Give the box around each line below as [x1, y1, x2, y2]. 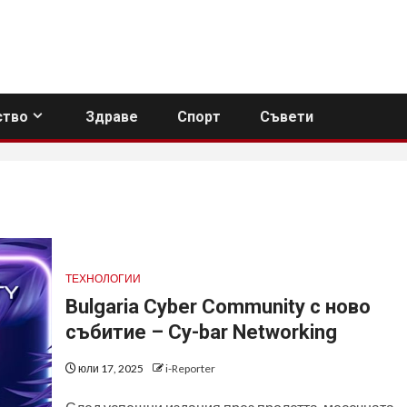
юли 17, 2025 [75, 361, 145, 375]
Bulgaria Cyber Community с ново [65, 294, 371, 318]
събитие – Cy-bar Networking [65, 320, 337, 343]
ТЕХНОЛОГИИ [65, 271, 141, 285]
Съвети [260, 108, 313, 125]
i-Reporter [164, 361, 215, 375]
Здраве [85, 108, 138, 125]
